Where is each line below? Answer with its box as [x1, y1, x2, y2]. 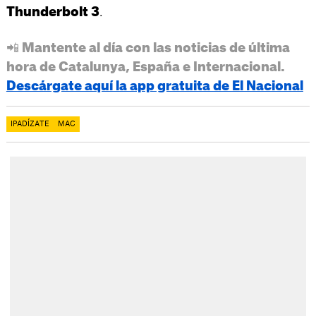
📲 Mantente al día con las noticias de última [6, 41, 290, 54]
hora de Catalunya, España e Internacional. [6, 60, 285, 73]
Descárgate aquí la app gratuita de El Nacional [6, 79, 303, 92]
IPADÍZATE [10, 120, 49, 128]
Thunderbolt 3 [6, 5, 99, 18]
